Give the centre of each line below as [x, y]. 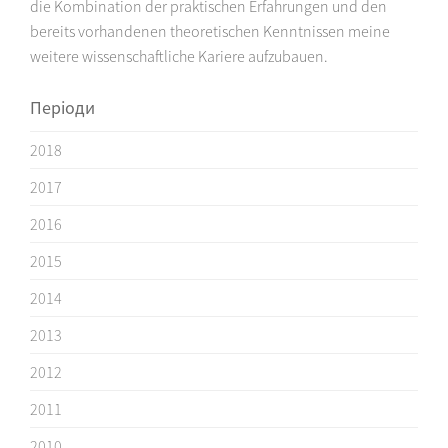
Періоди [62, 108]
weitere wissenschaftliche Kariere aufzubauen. [179, 56]
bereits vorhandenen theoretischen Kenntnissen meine [210, 31]
